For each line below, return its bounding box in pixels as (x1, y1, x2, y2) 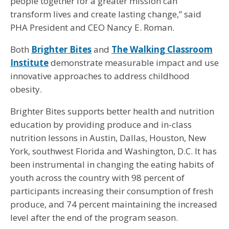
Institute (10, 56, 49, 68)
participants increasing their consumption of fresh (10, 185, 213, 197)
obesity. (10, 83, 42, 95)
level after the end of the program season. (10, 211, 178, 223)
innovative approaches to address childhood (10, 70, 190, 82)
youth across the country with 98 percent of (10, 171, 185, 184)
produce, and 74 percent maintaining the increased (10, 198, 217, 210)
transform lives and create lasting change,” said (10, 8, 201, 20)
